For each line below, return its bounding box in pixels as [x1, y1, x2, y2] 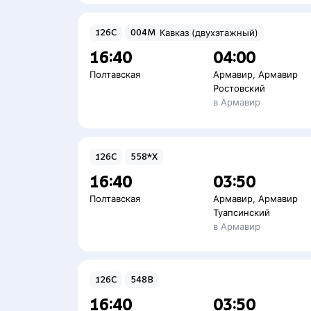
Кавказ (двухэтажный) [160, 27, 258, 38]
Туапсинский [213, 207, 271, 218]
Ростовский [213, 83, 266, 94]
